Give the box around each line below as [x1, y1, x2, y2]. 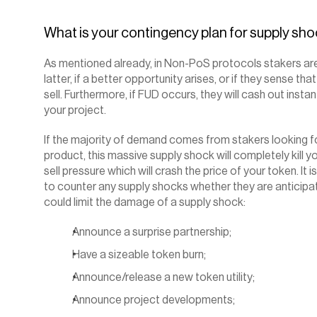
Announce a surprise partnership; [72, 226, 231, 238]
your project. [44, 105, 106, 116]
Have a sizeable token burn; [72, 249, 206, 260]
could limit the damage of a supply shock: [44, 197, 246, 208]
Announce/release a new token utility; [72, 272, 255, 283]
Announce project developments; [72, 294, 235, 306]
